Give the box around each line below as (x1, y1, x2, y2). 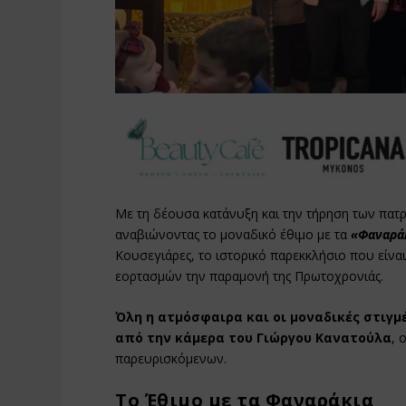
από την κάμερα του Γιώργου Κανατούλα (115, 328, 392, 346)
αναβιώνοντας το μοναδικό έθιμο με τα (115, 225, 352, 243)
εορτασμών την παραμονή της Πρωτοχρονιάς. (115, 266, 384, 285)
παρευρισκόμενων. (115, 349, 227, 367)
